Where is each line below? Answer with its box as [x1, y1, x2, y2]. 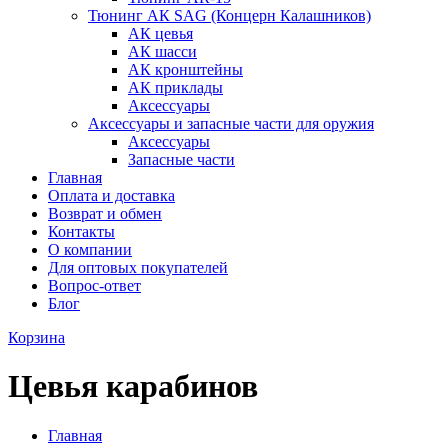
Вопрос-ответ [48, 277, 141, 294]
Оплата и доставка [48, 187, 175, 204]
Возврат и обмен [48, 205, 162, 222]
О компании [48, 241, 132, 258]
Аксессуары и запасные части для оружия [88, 115, 374, 132]
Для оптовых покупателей [48, 259, 228, 276]
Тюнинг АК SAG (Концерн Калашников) [88, 7, 371, 24]
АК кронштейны [128, 61, 243, 78]
